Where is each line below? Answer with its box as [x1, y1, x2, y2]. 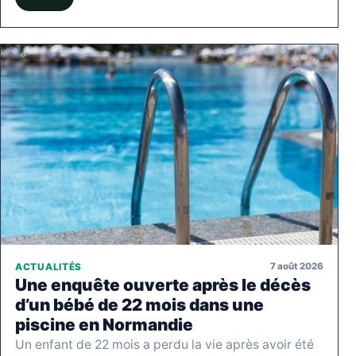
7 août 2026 [270, 261, 323, 272]
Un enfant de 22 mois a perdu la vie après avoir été [15, 336, 314, 352]
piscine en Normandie [15, 314, 193, 335]
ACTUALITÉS [15, 261, 83, 273]
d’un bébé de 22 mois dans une [15, 294, 264, 315]
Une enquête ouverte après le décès [15, 274, 311, 295]
